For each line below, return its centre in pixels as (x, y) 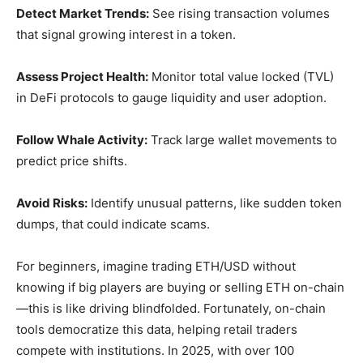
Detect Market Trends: (83, 13)
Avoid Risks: (52, 203)
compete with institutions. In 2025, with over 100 (155, 350)
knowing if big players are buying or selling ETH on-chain (180, 287)
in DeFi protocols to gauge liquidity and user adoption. (171, 98)
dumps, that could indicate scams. (113, 224)
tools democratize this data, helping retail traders (157, 329)
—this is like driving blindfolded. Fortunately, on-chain (171, 308)
